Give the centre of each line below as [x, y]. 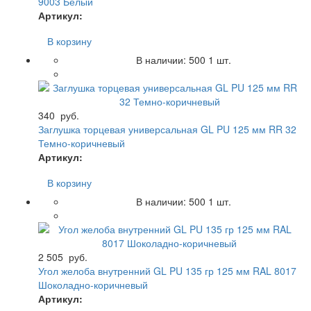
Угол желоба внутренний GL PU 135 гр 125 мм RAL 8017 [167, 270]
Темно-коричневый [82, 143]
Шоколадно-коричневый [93, 284]
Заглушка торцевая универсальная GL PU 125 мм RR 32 [167, 129]
